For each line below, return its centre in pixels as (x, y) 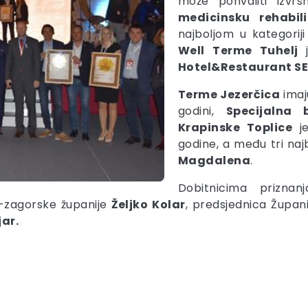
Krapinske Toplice (235, 128)
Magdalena (214, 161)
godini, (202, 111)
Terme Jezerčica (229, 95)
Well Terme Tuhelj (242, 51)
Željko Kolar (146, 205)
